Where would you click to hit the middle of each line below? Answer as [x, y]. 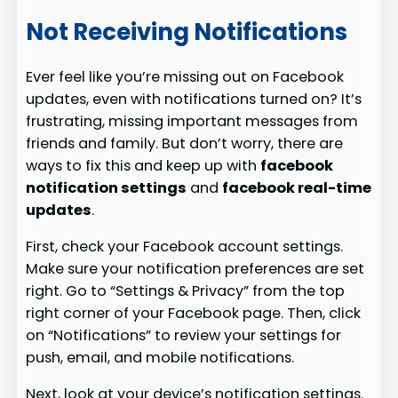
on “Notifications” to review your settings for [184, 336]
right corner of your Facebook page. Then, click [194, 314]
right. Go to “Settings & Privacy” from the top [186, 291]
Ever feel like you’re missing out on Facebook [185, 76]
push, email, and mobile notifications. [160, 358]
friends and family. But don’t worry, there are [185, 143]
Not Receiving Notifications [187, 32]
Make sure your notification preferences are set [195, 269]
